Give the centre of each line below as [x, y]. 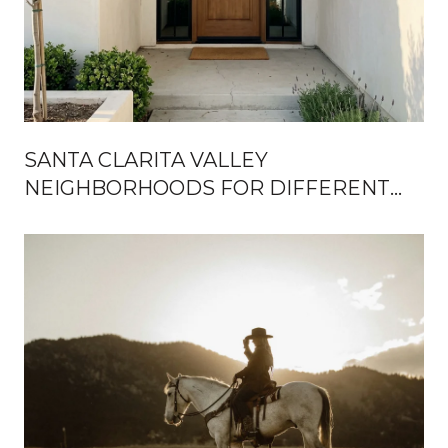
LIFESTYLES [85, 215]
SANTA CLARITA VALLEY [146, 159]
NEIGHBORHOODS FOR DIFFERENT [207, 187]
